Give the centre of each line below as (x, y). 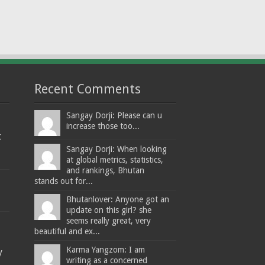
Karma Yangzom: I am (106, 250)
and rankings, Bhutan (106, 171)
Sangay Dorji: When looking (117, 149)
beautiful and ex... (67, 232)
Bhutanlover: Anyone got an (118, 200)
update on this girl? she (109, 210)
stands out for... (64, 181)
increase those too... (103, 126)
